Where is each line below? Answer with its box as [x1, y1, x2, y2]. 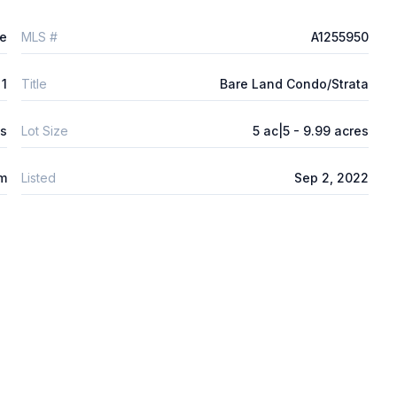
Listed [21, 169, 56, 185]
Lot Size [21, 122, 68, 138]
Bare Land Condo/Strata [220, 75, 369, 91]
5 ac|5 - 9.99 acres [253, 122, 369, 138]
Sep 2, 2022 [294, 169, 369, 185]
